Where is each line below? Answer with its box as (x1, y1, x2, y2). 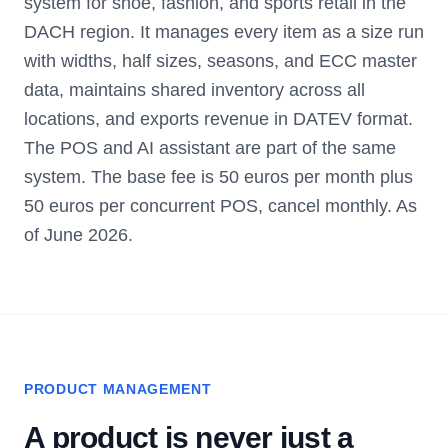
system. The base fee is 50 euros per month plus (24, 167, 413, 187)
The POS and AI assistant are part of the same (24, 138, 396, 158)
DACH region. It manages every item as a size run (24, 22, 424, 42)
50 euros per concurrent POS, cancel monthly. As (24, 196, 417, 216)
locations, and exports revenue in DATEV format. (24, 109, 413, 129)
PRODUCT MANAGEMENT (24, 381, 212, 397)
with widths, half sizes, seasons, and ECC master (24, 51, 417, 71)
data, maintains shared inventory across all (24, 80, 365, 100)
